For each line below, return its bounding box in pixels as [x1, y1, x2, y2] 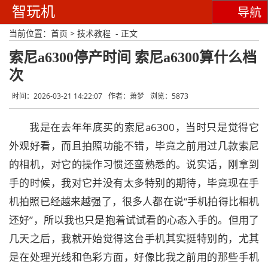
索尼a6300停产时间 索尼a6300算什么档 [9, 50, 257, 65]
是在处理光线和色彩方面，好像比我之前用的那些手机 [9, 250, 259, 264]
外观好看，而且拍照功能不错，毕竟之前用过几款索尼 [9, 139, 259, 153]
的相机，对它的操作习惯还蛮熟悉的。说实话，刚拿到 [9, 157, 259, 171]
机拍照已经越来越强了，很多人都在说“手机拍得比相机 [9, 194, 259, 208]
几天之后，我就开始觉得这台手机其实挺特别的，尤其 [9, 232, 259, 245]
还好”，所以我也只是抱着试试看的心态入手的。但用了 [9, 213, 259, 227]
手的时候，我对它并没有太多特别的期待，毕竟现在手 [9, 176, 259, 190]
